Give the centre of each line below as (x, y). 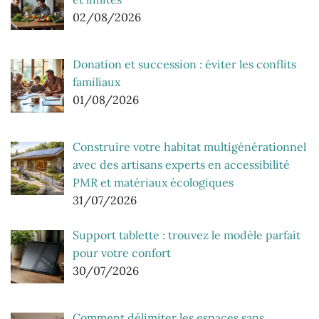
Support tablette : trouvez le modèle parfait (187, 235)
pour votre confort (122, 252)
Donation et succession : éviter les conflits (184, 64)
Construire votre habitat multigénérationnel (189, 146)
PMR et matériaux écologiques (153, 182)
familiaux (96, 82)
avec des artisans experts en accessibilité (181, 164)
